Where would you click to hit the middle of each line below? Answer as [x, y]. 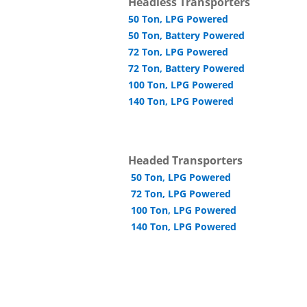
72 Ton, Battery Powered [186, 68]
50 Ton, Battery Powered [186, 35]
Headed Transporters [185, 160]
